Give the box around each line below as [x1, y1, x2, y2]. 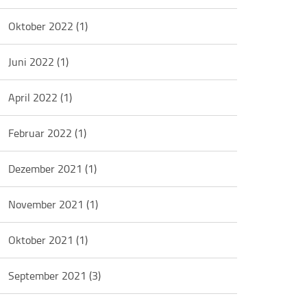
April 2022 [8, 90, 61, 105]
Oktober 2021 [8, 232, 77, 247]
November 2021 [8, 197, 87, 212]
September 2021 [8, 268, 90, 283]
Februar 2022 [8, 125, 75, 140]
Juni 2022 [8, 54, 58, 69]
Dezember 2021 [8, 161, 86, 176]
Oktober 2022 [8, 19, 77, 34]
